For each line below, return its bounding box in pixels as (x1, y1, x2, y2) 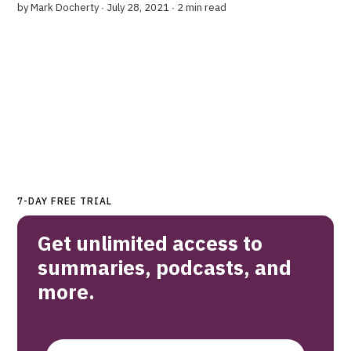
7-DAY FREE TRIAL (17, 195, 113, 208)
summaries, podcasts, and (38, 254, 292, 281)
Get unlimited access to (38, 230, 263, 257)
